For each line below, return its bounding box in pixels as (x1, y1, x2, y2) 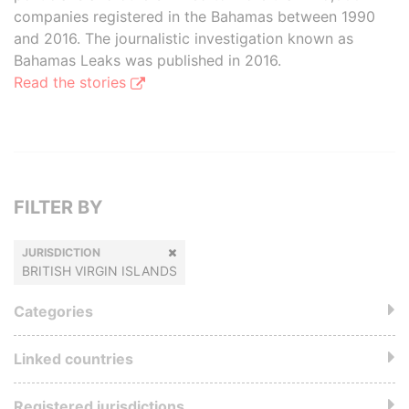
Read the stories (14, 73, 131, 91)
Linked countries (14, 350, 133, 368)
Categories (14, 302, 93, 320)
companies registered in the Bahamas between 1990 (14, 7, 375, 26)
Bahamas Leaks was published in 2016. (14, 51, 281, 69)
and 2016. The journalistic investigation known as (14, 29, 353, 47)
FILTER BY (14, 196, 102, 218)
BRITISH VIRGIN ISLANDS (22, 263, 177, 278)
